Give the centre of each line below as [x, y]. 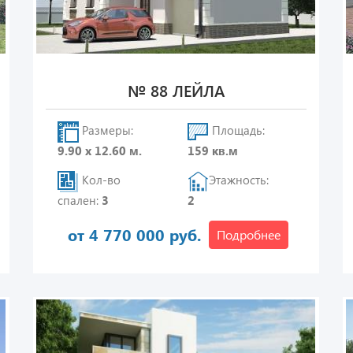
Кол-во [99, 180]
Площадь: [237, 130]
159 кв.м [213, 150]
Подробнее [249, 234]
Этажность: [239, 180]
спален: [79, 200]
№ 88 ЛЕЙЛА [176, 90]
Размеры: [106, 130]
